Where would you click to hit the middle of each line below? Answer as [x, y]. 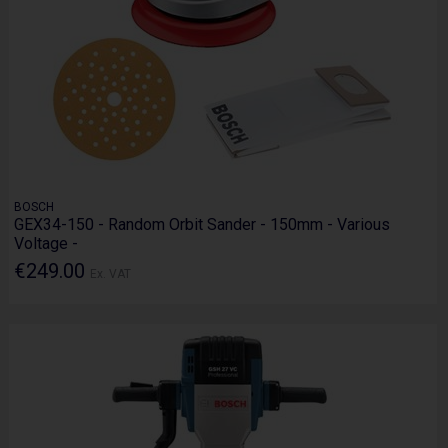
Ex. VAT [111, 273]
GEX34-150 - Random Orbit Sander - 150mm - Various [202, 224]
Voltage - [46, 243]
